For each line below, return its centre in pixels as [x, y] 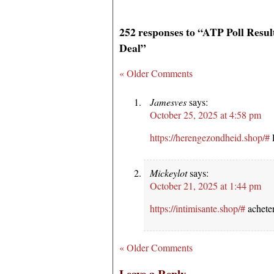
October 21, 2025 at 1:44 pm [206, 185]
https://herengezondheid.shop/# [210, 137]
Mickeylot [168, 172]
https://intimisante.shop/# [198, 208]
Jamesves [168, 102]
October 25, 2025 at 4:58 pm [206, 114]
